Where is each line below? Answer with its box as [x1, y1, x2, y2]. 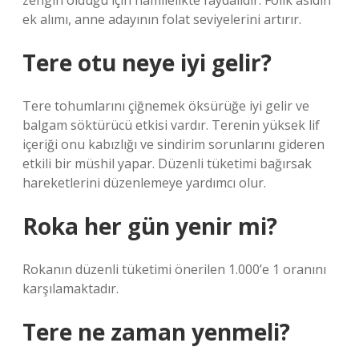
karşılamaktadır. [22, 280, 119, 297]
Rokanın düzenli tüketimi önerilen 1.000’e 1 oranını [22, 260, 326, 278]
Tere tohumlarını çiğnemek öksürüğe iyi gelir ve [22, 97, 309, 115]
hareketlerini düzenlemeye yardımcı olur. [22, 174, 266, 192]
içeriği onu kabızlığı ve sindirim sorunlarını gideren [22, 135, 325, 153]
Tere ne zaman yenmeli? [22, 317, 290, 347]
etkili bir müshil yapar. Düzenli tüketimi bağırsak [22, 155, 312, 172]
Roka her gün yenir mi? [22, 211, 277, 241]
